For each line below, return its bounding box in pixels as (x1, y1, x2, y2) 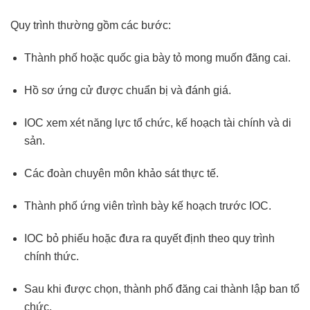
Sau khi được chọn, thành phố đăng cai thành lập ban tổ (24, 282, 300, 295)
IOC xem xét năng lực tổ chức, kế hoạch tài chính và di (24, 116, 291, 129)
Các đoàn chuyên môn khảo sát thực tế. (24, 167, 219, 179)
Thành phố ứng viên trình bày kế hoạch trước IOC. (24, 199, 271, 212)
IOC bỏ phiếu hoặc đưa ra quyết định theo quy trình (24, 232, 275, 244)
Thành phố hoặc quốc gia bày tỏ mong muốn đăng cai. (24, 51, 291, 64)
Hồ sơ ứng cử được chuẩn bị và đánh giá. (24, 84, 231, 96)
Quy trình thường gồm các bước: (10, 19, 171, 31)
